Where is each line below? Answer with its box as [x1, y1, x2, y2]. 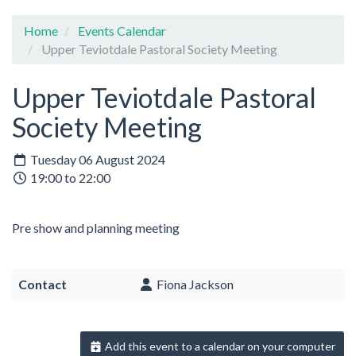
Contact [18, 277, 67, 292]
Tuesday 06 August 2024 [28, 152, 165, 168]
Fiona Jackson [154, 277, 234, 292]
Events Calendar [78, 22, 166, 38]
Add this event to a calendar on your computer [103, 339, 335, 354]
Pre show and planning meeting [12, 220, 182, 236]
